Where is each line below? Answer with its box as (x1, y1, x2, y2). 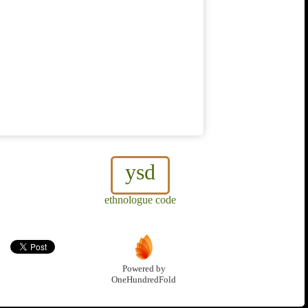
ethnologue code (104, 194, 176, 206)
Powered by (122, 264, 166, 274)
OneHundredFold (111, 275, 176, 285)
